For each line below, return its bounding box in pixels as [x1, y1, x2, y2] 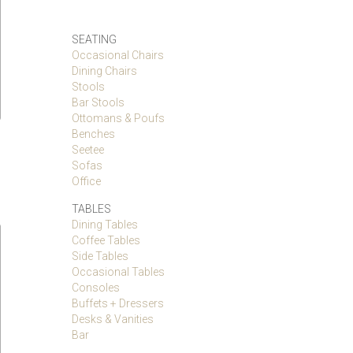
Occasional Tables [72, 266, 165, 278]
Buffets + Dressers [72, 297, 164, 310]
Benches [72, 128, 115, 140]
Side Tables [72, 250, 128, 262]
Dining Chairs [72, 65, 137, 77]
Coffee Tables [72, 234, 140, 247]
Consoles [72, 281, 120, 294]
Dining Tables [72, 218, 138, 231]
